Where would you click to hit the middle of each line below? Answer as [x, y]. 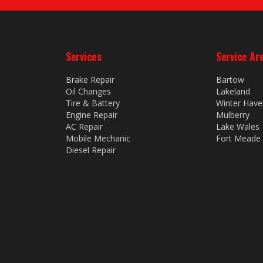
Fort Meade [238, 138]
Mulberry [233, 115]
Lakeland [233, 91]
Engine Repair [92, 115]
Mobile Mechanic [98, 138]
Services [84, 56]
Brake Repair [90, 80]
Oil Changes [88, 91]
